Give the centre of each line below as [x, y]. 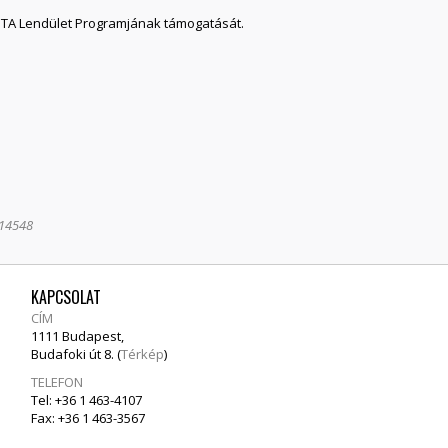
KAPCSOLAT [66, 296]
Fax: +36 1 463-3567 [88, 417]
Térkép [142, 353]
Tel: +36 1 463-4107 [86, 399]
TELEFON [57, 381]
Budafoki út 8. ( [76, 353]
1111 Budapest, [77, 335]
